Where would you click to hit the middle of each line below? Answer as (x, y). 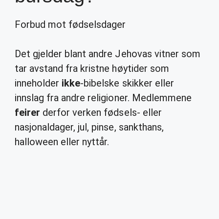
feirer (28, 112)
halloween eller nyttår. (62, 142)
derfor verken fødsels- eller (101, 112)
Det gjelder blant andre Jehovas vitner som (108, 54)
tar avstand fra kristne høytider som (92, 68)
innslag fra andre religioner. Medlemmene (103, 98)
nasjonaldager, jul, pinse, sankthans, (89, 127)
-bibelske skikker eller (127, 83)
